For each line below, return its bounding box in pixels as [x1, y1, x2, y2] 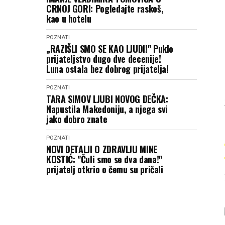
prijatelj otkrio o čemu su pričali [46, 163, 163, 176]
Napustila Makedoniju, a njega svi [46, 102, 168, 116]
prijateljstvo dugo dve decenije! [46, 52, 161, 65]
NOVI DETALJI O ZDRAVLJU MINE [46, 143, 157, 156]
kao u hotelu [46, 12, 91, 25]
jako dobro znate [46, 113, 107, 126]
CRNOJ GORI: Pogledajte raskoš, [46, 2, 164, 15]
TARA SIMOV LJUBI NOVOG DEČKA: [46, 92, 168, 105]
